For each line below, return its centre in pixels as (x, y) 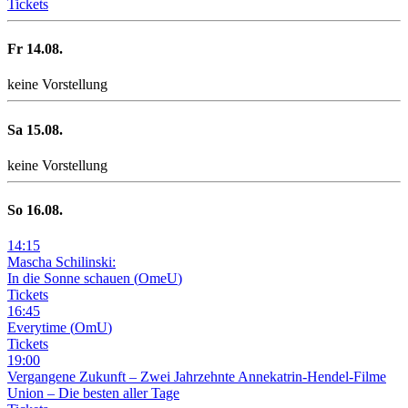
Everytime (39, 328)
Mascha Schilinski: (61, 262)
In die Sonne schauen (71, 279)
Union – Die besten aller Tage (93, 393)
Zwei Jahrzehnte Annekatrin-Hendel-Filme (263, 377)
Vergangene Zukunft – (74, 377)
